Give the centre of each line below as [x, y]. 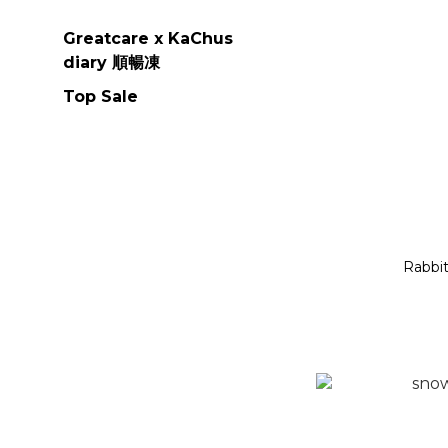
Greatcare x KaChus [148, 38]
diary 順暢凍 [111, 62]
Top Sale [100, 96]
